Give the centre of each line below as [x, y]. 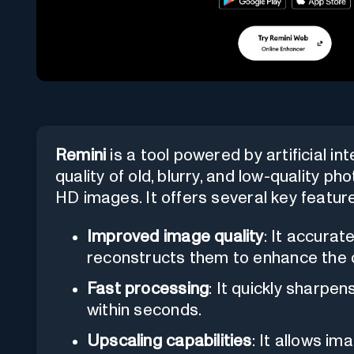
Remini [81, 155]
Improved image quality [175, 236]
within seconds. [145, 310]
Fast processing [148, 288]
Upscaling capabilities [169, 341]
